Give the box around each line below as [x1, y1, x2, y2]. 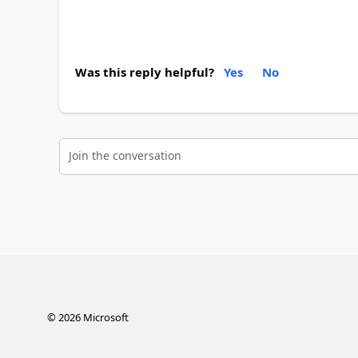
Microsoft [80, 309, 129, 324]
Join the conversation [68, 147, 181, 163]
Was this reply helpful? [74, 64, 214, 80]
